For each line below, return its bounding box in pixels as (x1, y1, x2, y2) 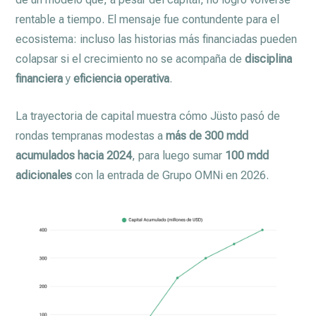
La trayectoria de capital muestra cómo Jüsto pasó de (16, 109, 281, 123)
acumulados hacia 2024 (16, 149, 133, 162)
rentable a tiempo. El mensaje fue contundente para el (16, 13, 280, 26)
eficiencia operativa (73, 72, 170, 85)
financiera (16, 72, 63, 85)
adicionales (16, 169, 73, 182)
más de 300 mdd (166, 129, 249, 142)
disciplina (245, 52, 293, 66)
